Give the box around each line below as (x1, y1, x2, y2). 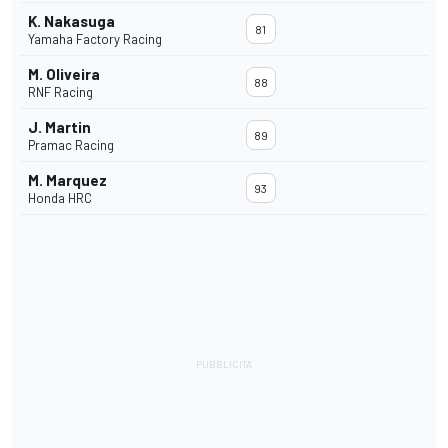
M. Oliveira (28, 65, 100, 84)
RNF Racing (28, 84, 93, 101)
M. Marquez (28, 171, 107, 190)
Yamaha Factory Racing (28, 31, 162, 48)
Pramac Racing (28, 137, 114, 154)
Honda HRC (28, 190, 92, 207)
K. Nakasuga (28, 12, 115, 31)
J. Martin (28, 118, 91, 137)
